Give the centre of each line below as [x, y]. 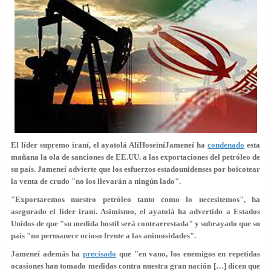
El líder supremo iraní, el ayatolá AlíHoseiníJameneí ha [109, 145]
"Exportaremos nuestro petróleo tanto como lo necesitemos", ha [135, 199]
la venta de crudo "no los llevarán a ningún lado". [96, 181]
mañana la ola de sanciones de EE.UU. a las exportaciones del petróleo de [135, 157]
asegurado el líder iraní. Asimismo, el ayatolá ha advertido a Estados [135, 211]
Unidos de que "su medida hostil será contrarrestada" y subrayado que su [135, 224]
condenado [226, 145]
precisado [100, 254]
